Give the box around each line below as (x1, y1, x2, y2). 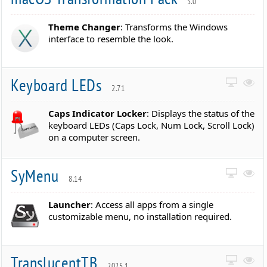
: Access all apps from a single (91, 198, 214, 210)
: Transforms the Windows (120, 20, 228, 33)
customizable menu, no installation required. (48, 210, 232, 222)
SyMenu (11, 164, 63, 187)
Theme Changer (48, 20, 121, 33)
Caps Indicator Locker (48, 107, 147, 120)
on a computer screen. (48, 131, 141, 144)
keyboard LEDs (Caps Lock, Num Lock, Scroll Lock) (48, 119, 255, 132)
